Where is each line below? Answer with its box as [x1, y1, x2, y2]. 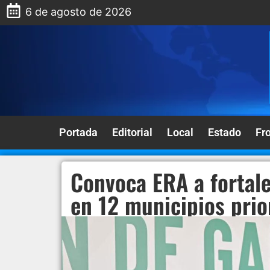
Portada [59, 126, 98, 139]
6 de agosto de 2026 [25, 5, 132, 18]
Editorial [112, 126, 152, 139]
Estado [208, 126, 241, 139]
